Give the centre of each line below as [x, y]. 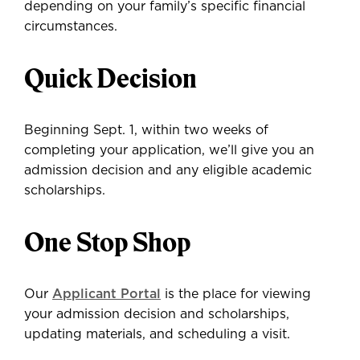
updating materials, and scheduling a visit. [157, 334]
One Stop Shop [107, 242]
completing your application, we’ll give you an [169, 150]
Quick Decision [110, 78]
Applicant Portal [106, 294]
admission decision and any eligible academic [168, 170]
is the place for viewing [236, 294]
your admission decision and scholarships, [157, 314]
